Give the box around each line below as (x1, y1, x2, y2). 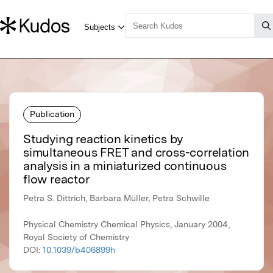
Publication (30, 108, 74, 119)
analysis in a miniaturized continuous (23, 158, 227, 174)
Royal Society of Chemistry (23, 232, 129, 243)
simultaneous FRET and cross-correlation (23, 145, 250, 160)
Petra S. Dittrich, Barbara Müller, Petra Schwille (23, 193, 210, 204)
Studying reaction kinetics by (23, 132, 183, 147)
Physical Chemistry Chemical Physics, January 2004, (23, 219, 230, 230)
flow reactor (23, 172, 90, 187)
